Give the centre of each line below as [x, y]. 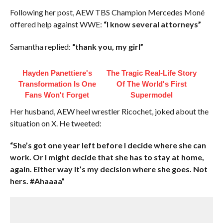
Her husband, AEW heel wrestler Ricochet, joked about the [109, 111]
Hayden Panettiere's [57, 73]
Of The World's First [152, 84]
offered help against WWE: [56, 24]
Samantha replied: [41, 47]
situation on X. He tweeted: [56, 123]
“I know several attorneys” [152, 24]
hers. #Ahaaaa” [37, 181]
